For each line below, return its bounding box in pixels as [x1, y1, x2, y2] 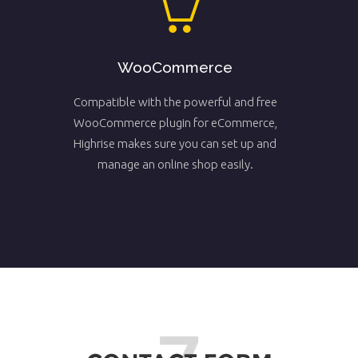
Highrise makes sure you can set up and [74, 136, 276, 150]
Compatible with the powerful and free [73, 94, 277, 109]
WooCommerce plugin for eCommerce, [73, 115, 277, 129]
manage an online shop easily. [97, 157, 253, 171]
